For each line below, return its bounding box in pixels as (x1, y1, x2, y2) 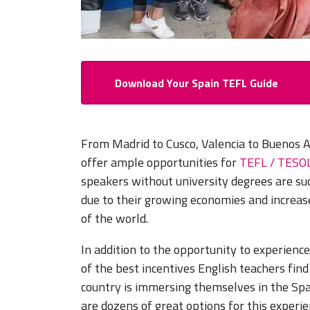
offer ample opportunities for (81, 153, 239, 172)
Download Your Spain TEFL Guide (114, 74, 278, 91)
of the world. (81, 209, 148, 228)
